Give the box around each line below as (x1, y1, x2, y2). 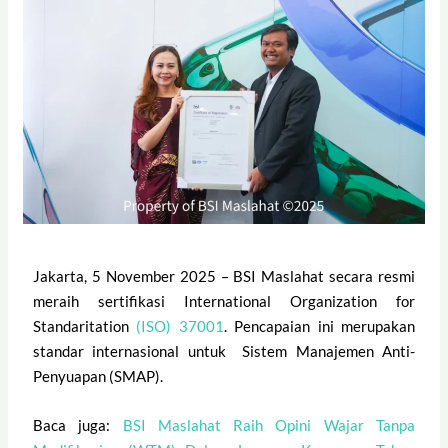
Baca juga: (33, 416, 123, 435)
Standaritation (33, 317, 130, 336)
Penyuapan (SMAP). (33, 367, 167, 386)
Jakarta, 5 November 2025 (33, 267, 216, 286)
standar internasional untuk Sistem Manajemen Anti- (33, 342, 415, 361)
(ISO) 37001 (129, 317, 224, 336)
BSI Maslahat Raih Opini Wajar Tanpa (122, 416, 415, 435)
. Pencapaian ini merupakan (223, 317, 415, 336)
